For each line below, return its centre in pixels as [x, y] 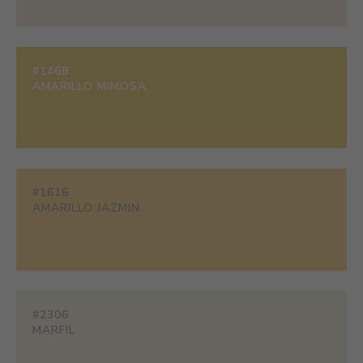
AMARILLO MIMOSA [90, 86]
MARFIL [54, 330]
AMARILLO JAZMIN [86, 208]
